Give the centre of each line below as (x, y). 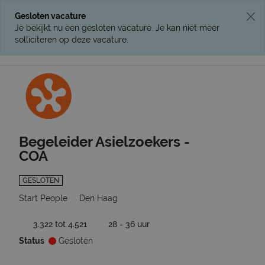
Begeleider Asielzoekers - (104, 142)
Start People (43, 198)
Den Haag (98, 198)
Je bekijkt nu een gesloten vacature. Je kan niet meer (117, 28)
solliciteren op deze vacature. (72, 40)
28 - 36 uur (129, 224)
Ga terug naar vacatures (202, 77)
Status (32, 241)
